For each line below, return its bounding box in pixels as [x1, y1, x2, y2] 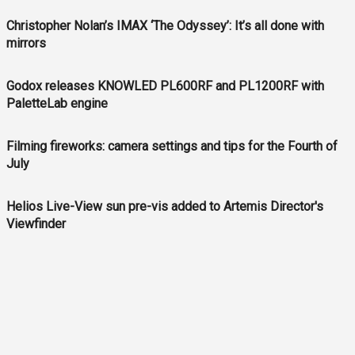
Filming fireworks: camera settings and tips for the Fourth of [6, 139, 338, 155]
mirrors [6, 36, 46, 52]
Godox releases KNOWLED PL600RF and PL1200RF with [6, 78, 324, 94]
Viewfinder [6, 216, 66, 232]
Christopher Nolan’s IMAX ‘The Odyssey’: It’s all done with [6, 18, 324, 34]
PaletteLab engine [6, 96, 108, 112]
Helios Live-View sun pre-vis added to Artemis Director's [6, 199, 323, 215]
